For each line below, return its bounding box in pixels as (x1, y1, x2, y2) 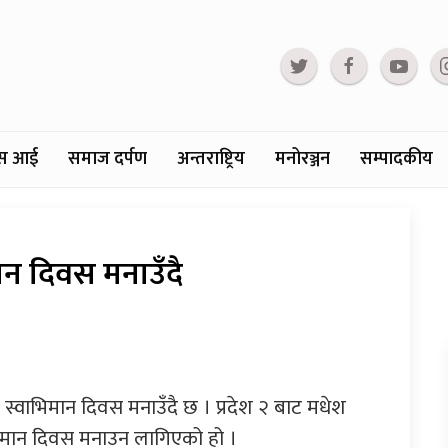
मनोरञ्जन (275, 144, 330, 175)
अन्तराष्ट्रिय (177, 144, 245, 175)
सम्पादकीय (360, 144, 433, 175)
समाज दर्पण (68, 144, 147, 175)
